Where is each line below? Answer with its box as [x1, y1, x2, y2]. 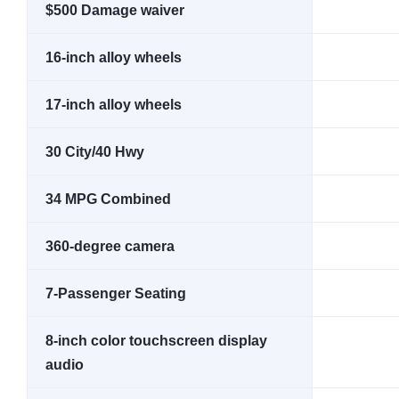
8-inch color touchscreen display [45, 333, 267, 348]
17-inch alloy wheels [45, 97, 182, 112]
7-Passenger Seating [45, 286, 186, 301]
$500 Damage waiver [45, 3, 184, 18]
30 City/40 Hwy [45, 144, 144, 159]
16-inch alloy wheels [45, 50, 182, 65]
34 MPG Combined [45, 191, 171, 207]
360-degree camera [45, 239, 175, 254]
